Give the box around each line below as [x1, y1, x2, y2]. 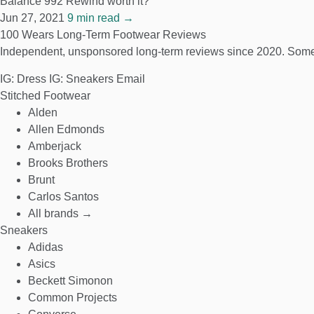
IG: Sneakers [49, 73, 114, 85]
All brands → [28, 207, 93, 219]
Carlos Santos [28, 191, 99, 203]
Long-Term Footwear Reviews [57, 29, 206, 41]
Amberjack [28, 140, 81, 152]
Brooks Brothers [28, 157, 108, 169]
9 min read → [67, 12, 134, 24]
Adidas [28, 241, 63, 253]
